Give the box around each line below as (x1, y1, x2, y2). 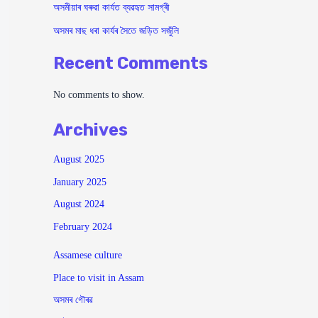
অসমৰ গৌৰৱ (53, 295, 92, 306)
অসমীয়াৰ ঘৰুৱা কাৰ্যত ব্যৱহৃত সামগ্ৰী (53, 2, 170, 13)
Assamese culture (53, 250, 122, 261)
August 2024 (53, 199, 104, 210)
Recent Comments (53, 53, 208, 73)
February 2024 (53, 221, 112, 232)
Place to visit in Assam (53, 272, 144, 283)
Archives (53, 119, 128, 140)
